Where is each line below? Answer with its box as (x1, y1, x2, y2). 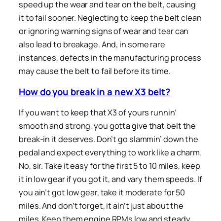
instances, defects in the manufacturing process (19, 52, 202, 63)
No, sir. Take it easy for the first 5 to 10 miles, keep (19, 160, 200, 171)
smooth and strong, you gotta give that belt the (19, 120, 196, 131)
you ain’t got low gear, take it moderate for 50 (19, 186, 185, 198)
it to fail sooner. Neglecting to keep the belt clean (19, 12, 202, 23)
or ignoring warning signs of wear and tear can (19, 25, 189, 37)
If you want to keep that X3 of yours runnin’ (19, 107, 177, 118)
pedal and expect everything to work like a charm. (19, 147, 202, 158)
